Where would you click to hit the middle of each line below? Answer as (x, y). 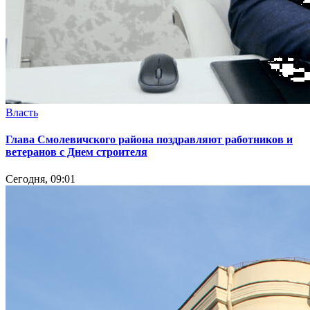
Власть (22, 112)
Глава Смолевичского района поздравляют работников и (149, 139)
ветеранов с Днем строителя (76, 152)
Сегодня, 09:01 (40, 179)
